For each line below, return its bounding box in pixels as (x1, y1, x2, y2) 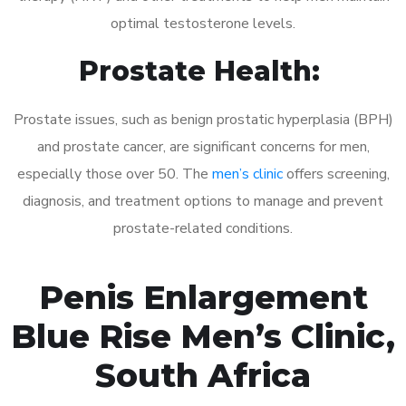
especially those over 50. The (16, 163, 212, 184)
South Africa (95, 354, 311, 395)
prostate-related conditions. (113, 217, 293, 238)
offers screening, (282, 163, 390, 184)
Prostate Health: (78, 53, 328, 88)
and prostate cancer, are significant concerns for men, (36, 136, 370, 157)
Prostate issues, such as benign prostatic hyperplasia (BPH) (13, 109, 393, 130)
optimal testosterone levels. (111, 13, 295, 34)
